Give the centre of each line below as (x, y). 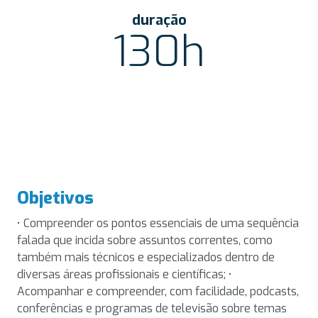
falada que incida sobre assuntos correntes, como (145, 240)
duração (159, 20)
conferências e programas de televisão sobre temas (152, 308)
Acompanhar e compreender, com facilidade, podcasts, (158, 291)
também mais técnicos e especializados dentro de (146, 257)
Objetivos (55, 198)
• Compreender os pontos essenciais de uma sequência (158, 223)
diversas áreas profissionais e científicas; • (125, 274)
